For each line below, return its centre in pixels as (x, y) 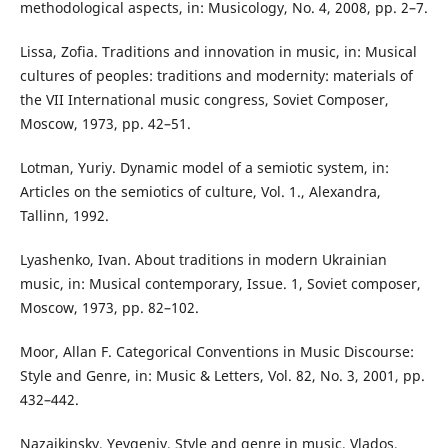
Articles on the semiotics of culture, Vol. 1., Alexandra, (200, 191)
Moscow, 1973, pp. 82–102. (109, 307)
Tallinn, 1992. (64, 215)
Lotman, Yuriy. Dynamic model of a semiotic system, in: (204, 167)
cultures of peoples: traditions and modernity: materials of (216, 75)
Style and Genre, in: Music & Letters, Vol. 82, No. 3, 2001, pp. (222, 375)
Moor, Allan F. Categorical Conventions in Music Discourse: (216, 351)
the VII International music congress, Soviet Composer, (204, 99)
